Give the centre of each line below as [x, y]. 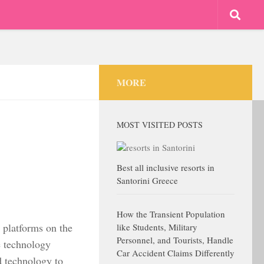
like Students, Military [157, 227]
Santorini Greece [147, 180]
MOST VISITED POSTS [160, 125]
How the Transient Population [171, 214]
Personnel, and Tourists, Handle [175, 240]
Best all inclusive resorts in [166, 167]
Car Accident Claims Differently [176, 253]
